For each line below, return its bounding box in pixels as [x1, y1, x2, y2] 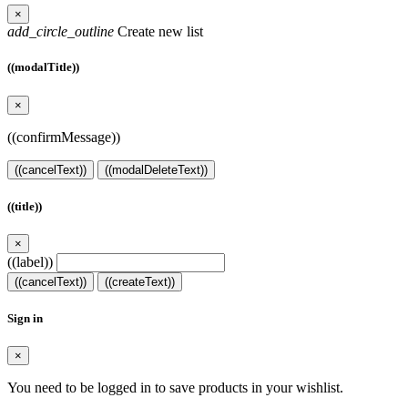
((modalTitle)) [7, 60, 79, 75]
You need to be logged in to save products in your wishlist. [7, 380, 343, 396]
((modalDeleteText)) [105, 162, 208, 177]
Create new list [114, 24, 203, 40]
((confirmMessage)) [7, 128, 120, 145]
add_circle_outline [7, 24, 114, 40]
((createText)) [105, 275, 175, 289]
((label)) [7, 254, 53, 270]
